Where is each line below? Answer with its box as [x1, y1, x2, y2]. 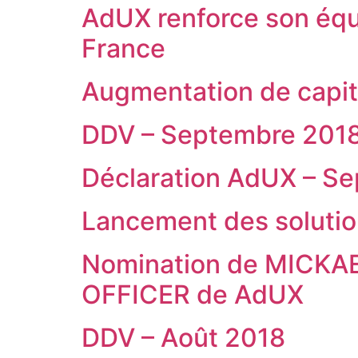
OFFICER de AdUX [82, 278, 304, 310]
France [82, 32, 165, 64]
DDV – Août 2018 [82, 321, 285, 353]
